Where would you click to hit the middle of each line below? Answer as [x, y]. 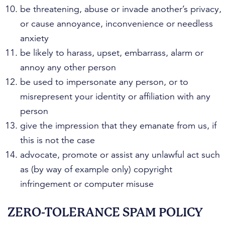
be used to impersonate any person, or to [104, 82]
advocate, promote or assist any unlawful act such [120, 155]
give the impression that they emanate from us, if [118, 126]
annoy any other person [68, 67]
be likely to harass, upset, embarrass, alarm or [112, 53]
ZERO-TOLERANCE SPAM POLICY [105, 212]
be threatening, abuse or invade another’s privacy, [121, 9]
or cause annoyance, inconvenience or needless [117, 24]
